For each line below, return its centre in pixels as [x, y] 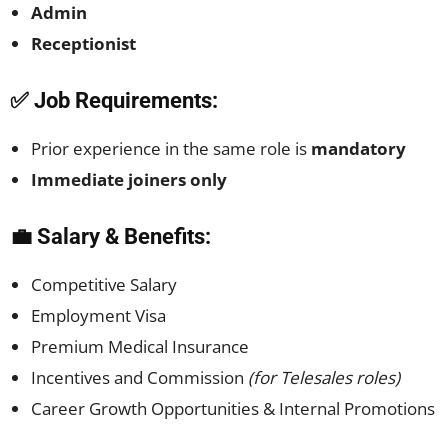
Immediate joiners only [129, 179]
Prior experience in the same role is [171, 148]
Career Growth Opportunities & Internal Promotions [233, 408]
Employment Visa [98, 315]
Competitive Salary [104, 284]
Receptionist [83, 43]
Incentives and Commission [139, 377]
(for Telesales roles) [324, 377]
